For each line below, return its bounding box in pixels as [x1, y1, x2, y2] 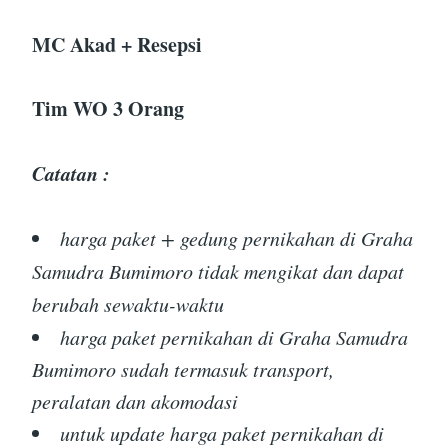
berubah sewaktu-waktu [32, 290, 224, 317]
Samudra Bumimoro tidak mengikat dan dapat [32, 257, 404, 284]
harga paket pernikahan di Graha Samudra [60, 323, 408, 350]
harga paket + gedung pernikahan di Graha [60, 224, 413, 251]
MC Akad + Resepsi [32, 29, 202, 59]
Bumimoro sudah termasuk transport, [32, 355, 334, 382]
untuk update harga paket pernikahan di [60, 419, 384, 446]
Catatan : [32, 158, 110, 187]
